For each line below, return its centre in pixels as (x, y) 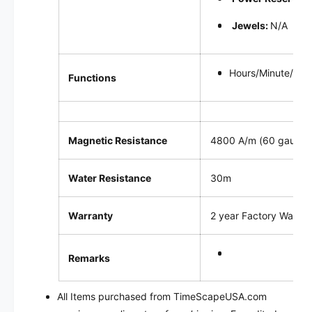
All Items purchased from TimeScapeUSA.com (162, 297)
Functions (93, 77)
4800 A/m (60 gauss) (260, 140)
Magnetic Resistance (118, 140)
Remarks (89, 258)
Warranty (91, 215)
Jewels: (251, 25)
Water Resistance (110, 178)
